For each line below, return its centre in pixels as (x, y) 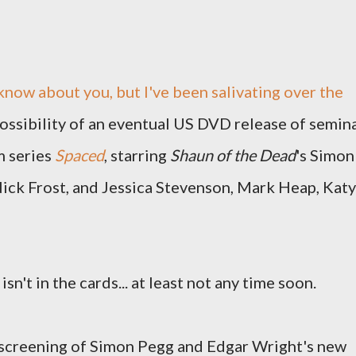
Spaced (79, 155)
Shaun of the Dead (233, 155)
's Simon (325, 155)
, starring (137, 155)
